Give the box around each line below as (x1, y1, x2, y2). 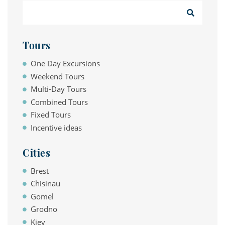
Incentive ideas (30, 122, 82, 133)
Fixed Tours (30, 109, 71, 120)
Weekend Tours (30, 71, 84, 81)
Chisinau (30, 178, 60, 188)
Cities (23, 146, 51, 159)
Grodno (30, 204, 57, 214)
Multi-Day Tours (30, 84, 86, 94)
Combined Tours (30, 96, 88, 107)
